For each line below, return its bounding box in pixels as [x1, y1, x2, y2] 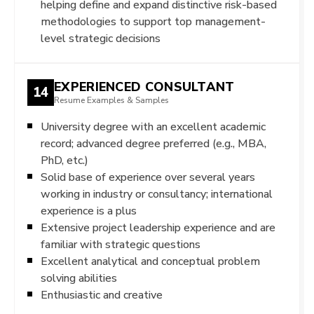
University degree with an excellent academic [41, 119, 266, 133]
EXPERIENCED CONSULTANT [54, 79, 235, 95]
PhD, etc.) [41, 153, 88, 167]
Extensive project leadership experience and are [41, 220, 275, 234]
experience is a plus [41, 203, 137, 217]
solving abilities [41, 271, 117, 285]
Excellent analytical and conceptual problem [41, 254, 260, 268]
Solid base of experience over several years [41, 170, 255, 184]
